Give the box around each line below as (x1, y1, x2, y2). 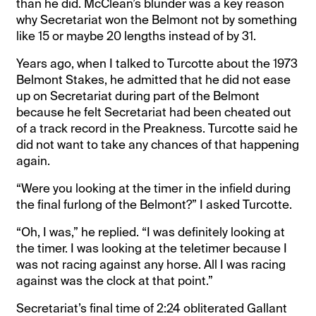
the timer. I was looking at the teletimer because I (16, 240, 288, 256)
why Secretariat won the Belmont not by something (16, 11, 298, 28)
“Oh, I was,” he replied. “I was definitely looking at (16, 224, 286, 240)
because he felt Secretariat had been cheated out (16, 104, 292, 120)
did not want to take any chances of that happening (16, 136, 300, 152)
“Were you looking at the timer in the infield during (16, 180, 291, 196)
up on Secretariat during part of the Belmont (16, 87, 260, 104)
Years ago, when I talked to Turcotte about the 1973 (16, 55, 298, 71)
